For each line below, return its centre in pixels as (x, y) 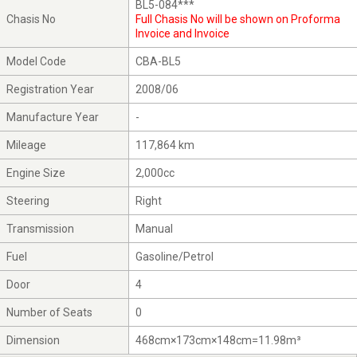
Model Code (37, 62)
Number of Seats (50, 313)
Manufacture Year (53, 118)
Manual (155, 229)
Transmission (41, 229)
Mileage (27, 145)
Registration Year (51, 90)
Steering (28, 201)
